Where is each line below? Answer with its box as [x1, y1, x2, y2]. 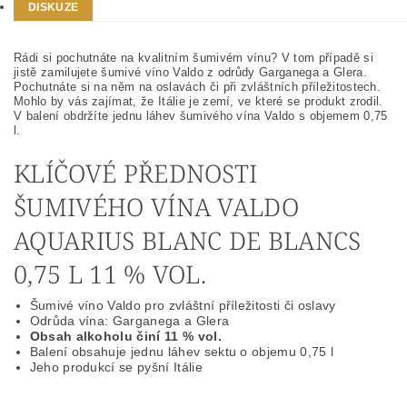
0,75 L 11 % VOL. [14, 257, 207, 291]
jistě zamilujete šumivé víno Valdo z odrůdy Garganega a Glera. [14, 65, 367, 79]
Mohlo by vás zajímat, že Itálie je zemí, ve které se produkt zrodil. [14, 94, 383, 108]
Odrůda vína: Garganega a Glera [29, 313, 230, 328]
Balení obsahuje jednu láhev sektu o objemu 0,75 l [29, 344, 334, 359]
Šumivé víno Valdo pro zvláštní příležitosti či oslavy [29, 298, 336, 313]
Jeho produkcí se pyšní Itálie [29, 360, 203, 374]
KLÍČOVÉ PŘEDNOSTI [14, 156, 258, 190]
